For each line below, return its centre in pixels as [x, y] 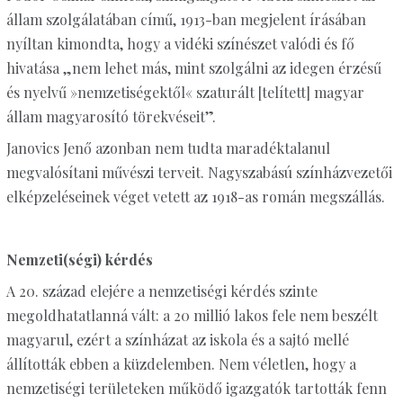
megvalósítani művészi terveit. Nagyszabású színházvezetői [199, 173]
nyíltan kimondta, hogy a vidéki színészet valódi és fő [180, 44]
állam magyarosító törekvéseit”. [111, 117]
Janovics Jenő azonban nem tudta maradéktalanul [168, 148]
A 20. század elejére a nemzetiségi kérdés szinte [161, 291]
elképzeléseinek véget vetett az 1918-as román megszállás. [195, 197]
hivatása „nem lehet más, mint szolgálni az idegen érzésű [193, 68]
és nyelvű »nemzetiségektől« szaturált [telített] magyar [185, 93]
